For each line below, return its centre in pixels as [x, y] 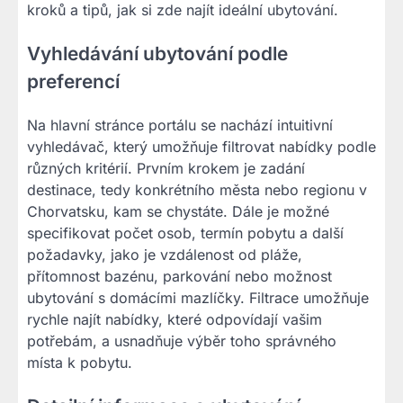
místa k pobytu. [80, 362]
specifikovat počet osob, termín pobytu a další [185, 233]
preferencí [73, 82]
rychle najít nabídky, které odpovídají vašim [175, 319]
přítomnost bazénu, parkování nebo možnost [179, 276]
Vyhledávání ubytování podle [157, 54]
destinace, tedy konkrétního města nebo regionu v [197, 189]
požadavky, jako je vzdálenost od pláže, [165, 254]
